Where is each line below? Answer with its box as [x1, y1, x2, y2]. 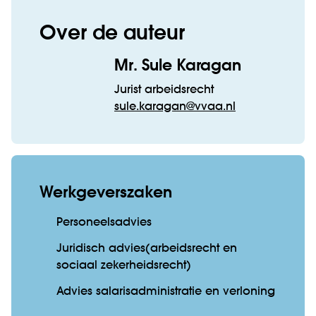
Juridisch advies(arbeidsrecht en [56, 243, 237, 255]
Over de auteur [39, 24, 185, 44]
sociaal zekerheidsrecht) [56, 260, 191, 272]
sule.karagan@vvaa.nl [114, 102, 236, 114]
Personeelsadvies [56, 217, 152, 229]
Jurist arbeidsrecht [114, 85, 214, 97]
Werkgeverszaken [39, 186, 172, 202]
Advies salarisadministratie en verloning [56, 286, 275, 298]
